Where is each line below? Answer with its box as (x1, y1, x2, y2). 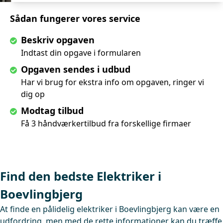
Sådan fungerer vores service (10, 12, 140, 24)
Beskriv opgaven (21, 34, 95, 46)
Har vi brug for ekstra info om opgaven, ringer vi (21, 77, 204, 88)
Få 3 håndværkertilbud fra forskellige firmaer (21, 118, 191, 129)
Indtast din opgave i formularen (21, 47, 141, 58)
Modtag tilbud (21, 105, 84, 116)
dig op (21, 89, 45, 100)
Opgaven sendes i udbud (21, 63, 130, 75)
